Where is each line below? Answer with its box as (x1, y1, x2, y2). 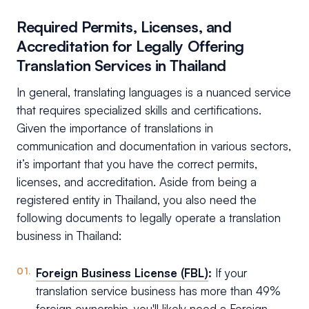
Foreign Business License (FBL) (36, 266, 208, 281)
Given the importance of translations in (17, 121, 213, 136)
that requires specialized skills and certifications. (17, 103, 261, 118)
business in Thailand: (17, 228, 121, 243)
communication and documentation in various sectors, (17, 139, 291, 154)
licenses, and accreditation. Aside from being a (17, 175, 257, 190)
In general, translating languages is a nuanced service (17, 85, 291, 100)
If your (212, 266, 247, 281)
